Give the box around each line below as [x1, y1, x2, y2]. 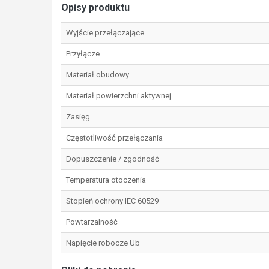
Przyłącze [66, 49, 100, 58]
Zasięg [66, 112, 90, 121]
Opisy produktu [61, 1, 130, 13]
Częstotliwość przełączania [66, 133, 163, 142]
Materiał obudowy [66, 70, 129, 79]
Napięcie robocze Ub [66, 238, 140, 247]
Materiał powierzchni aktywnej [66, 91, 171, 100]
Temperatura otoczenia [66, 175, 146, 184]
